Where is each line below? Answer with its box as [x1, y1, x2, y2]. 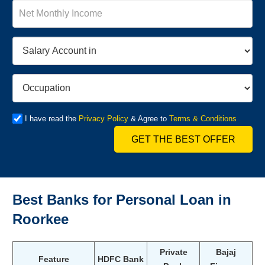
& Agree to [128, 114, 169, 124]
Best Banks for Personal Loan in [12, 191, 231, 208]
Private [159, 247, 188, 257]
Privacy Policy [78, 114, 128, 124]
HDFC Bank [98, 254, 144, 264]
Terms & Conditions [169, 114, 237, 124]
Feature [38, 254, 69, 264]
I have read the [24, 114, 79, 124]
